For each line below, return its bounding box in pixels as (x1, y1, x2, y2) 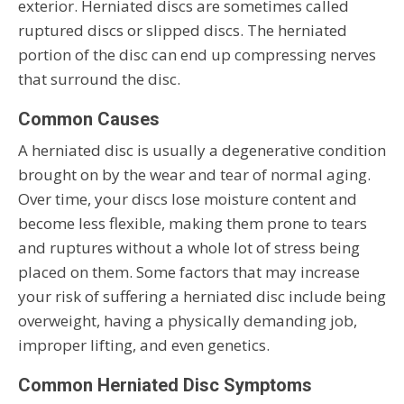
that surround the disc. (18, 69, 180, 90)
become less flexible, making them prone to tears (18, 213, 367, 234)
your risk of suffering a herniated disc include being (18, 286, 386, 308)
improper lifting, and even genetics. (18, 335, 270, 356)
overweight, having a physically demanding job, (18, 310, 357, 332)
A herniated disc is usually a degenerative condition (18, 140, 386, 161)
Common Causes (18, 108, 160, 131)
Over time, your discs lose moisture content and (18, 188, 357, 210)
